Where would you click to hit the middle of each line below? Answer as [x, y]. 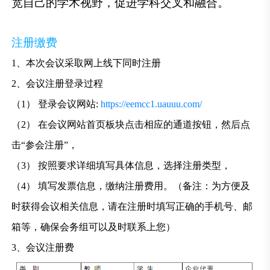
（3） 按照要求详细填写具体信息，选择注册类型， [121, 166]
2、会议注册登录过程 [58, 84]
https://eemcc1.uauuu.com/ [152, 104]
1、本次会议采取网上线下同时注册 [86, 63]
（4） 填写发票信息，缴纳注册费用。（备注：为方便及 [131, 186]
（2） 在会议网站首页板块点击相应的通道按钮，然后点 [131, 125]
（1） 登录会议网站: [56, 104]
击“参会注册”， [45, 145]
